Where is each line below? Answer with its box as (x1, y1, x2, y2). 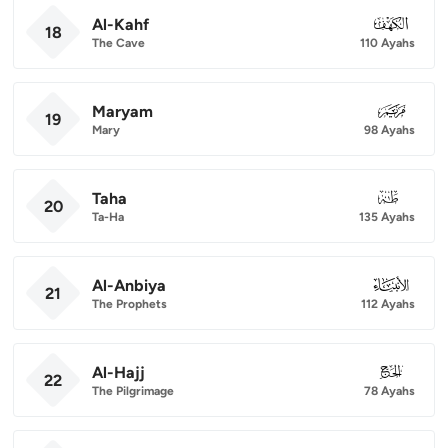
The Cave (92, 35, 145, 50)
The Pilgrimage (92, 383, 174, 398)
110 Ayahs (360, 35, 415, 50)
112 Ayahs (361, 296, 415, 311)
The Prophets (92, 296, 167, 311)
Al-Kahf (92, 14, 149, 34)
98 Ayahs (364, 122, 415, 137)
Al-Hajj (92, 362, 145, 382)
